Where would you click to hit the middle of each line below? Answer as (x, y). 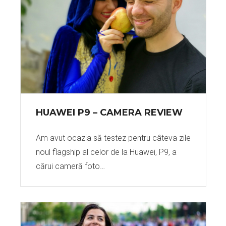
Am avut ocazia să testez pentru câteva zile (113, 138)
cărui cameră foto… (70, 166)
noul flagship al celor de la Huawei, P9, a (106, 152)
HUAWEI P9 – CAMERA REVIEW (109, 112)
